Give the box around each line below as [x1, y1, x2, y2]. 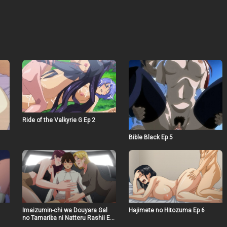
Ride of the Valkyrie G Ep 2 [22, 116, 95, 124]
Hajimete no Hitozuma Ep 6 [128, 206, 205, 214]
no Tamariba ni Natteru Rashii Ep [22, 214, 113, 221]
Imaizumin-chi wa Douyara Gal [22, 206, 107, 214]
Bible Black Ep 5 [128, 134, 173, 141]
